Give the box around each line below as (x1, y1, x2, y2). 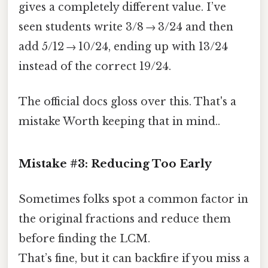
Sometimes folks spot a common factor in (19, 192, 248, 206)
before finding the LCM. (19, 232, 150, 245)
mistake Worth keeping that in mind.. (19, 114, 220, 128)
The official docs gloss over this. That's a (19, 95, 236, 108)
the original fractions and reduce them (19, 212, 231, 226)
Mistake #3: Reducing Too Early (19, 156, 212, 170)
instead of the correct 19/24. (19, 59, 171, 73)
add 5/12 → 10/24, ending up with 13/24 (19, 39, 228, 53)
